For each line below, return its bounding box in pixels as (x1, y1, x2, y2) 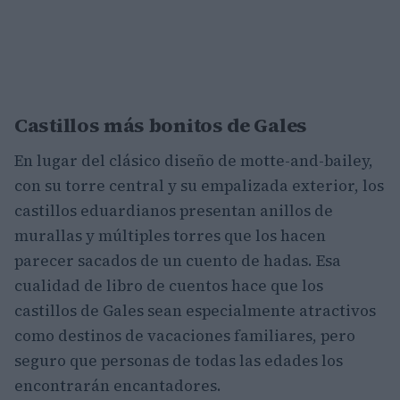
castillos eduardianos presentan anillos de (14, 200, 333, 221)
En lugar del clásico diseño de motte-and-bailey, (14, 150, 373, 171)
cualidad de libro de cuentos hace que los (14, 275, 323, 296)
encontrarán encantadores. (14, 375, 221, 396)
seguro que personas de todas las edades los (14, 350, 343, 371)
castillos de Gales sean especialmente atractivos (14, 300, 376, 321)
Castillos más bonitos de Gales (14, 112, 307, 138)
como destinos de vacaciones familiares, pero (14, 325, 355, 346)
